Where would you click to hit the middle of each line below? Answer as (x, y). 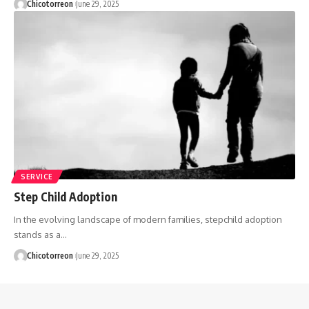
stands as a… (40, 235)
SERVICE (37, 177)
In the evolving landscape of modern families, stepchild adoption (148, 220)
